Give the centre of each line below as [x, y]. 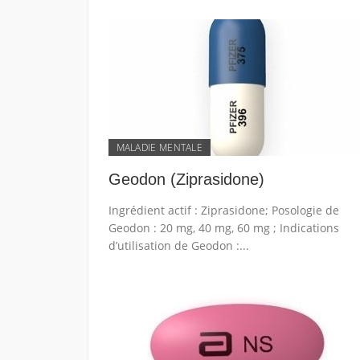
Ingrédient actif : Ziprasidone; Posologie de [223, 210]
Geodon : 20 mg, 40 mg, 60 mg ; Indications [223, 228]
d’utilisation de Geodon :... [178, 245]
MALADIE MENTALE [159, 147]
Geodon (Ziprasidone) [186, 179]
